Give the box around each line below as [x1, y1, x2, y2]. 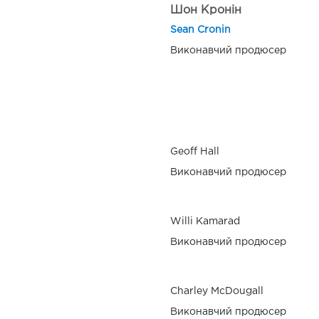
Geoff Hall [170, 147, 219, 156]
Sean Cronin [170, 25, 231, 34]
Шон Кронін [170, 4, 241, 16]
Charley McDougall [170, 286, 263, 296]
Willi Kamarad [170, 216, 240, 226]
